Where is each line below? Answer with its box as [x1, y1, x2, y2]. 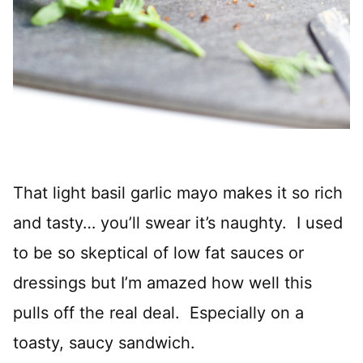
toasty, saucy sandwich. [13, 332, 195, 352]
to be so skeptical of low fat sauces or [13, 242, 304, 263]
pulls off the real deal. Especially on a [13, 302, 304, 322]
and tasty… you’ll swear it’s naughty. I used [13, 212, 343, 233]
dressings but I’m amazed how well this [13, 272, 312, 293]
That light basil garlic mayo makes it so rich [13, 182, 343, 203]
